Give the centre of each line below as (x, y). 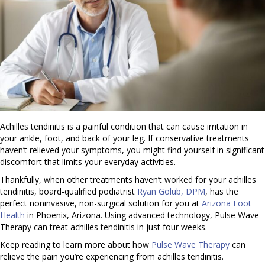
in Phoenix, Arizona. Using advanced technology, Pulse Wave (142, 215)
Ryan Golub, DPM (171, 192)
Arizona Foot (227, 203)
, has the (222, 192)
